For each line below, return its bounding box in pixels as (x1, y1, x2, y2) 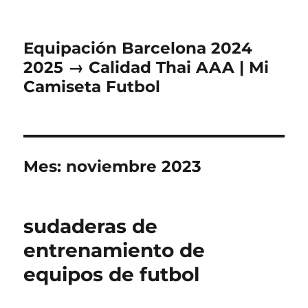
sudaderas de (23, 214, 158, 238)
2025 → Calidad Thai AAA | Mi (23, 58, 269, 77)
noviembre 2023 (66, 157, 202, 176)
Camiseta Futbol (23, 77, 161, 96)
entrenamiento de (23, 239, 206, 262)
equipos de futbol (23, 263, 200, 286)
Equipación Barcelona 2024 (23, 38, 253, 58)
